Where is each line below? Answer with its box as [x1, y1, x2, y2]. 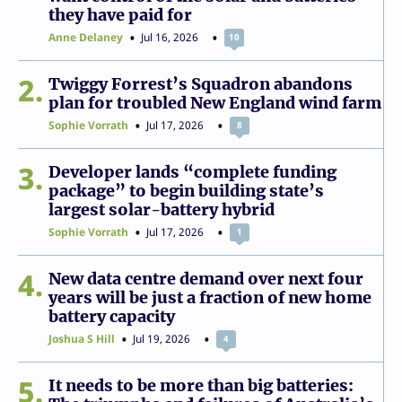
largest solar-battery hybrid [48, 198, 275, 220]
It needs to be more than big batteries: [48, 374, 354, 396]
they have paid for [48, 4, 192, 25]
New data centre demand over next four [48, 267, 363, 289]
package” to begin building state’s [48, 179, 324, 201]
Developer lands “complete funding [48, 161, 336, 182]
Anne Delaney [48, 29, 123, 45]
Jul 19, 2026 [133, 330, 190, 346]
